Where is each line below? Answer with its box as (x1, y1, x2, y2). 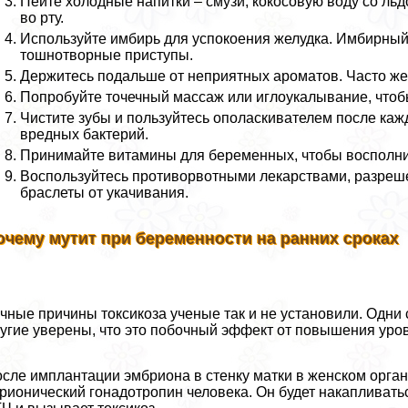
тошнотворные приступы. (20, 47, 194, 64)
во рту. (20, 10, 65, 26)
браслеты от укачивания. (20, 185, 189, 201)
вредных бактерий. (20, 127, 149, 143)
